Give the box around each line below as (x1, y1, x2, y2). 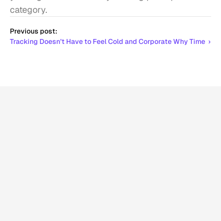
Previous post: (10, 26, 57, 36)
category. (10, 3, 47, 15)
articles (86, 129, 130, 147)
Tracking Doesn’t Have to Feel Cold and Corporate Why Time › (10, 37, 211, 46)
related (42, 129, 83, 147)
